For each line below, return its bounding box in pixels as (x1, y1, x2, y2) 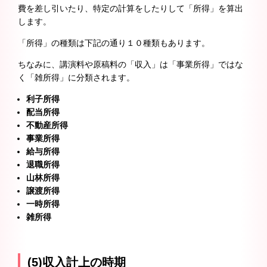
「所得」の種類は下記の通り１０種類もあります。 (18, 38, 210, 48)
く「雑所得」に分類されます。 (18, 73, 135, 83)
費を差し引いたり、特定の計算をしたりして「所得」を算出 (18, 4, 243, 14)
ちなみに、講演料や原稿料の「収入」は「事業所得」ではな (18, 60, 243, 70)
